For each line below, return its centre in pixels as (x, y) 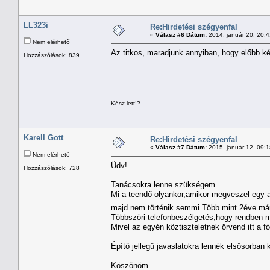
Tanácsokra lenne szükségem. (164, 184)
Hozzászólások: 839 (52, 55)
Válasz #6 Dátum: (181, 34)
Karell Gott (43, 137)
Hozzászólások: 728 (52, 168)
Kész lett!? (126, 103)
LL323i (36, 25)
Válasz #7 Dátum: (181, 147)
